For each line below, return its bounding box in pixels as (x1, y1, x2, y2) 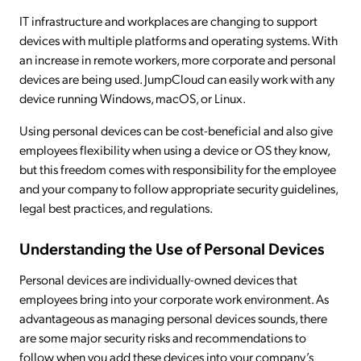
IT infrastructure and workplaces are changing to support (19, 12, 317, 29)
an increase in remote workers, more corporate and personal (19, 51, 336, 68)
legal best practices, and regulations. (19, 199, 214, 216)
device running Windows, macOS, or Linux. (19, 89, 246, 106)
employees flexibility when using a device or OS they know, (19, 141, 330, 158)
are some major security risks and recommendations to (19, 328, 306, 346)
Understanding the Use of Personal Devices (19, 237, 325, 259)
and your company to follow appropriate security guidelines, (19, 180, 338, 197)
